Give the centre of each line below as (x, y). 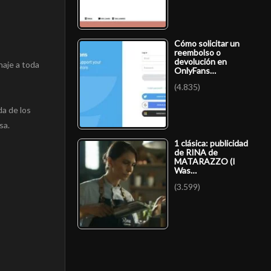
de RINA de (196, 152)
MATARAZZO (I (205, 162)
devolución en (201, 62)
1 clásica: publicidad (211, 143)
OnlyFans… (195, 71)
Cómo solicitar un (207, 44)
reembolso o (198, 53)
